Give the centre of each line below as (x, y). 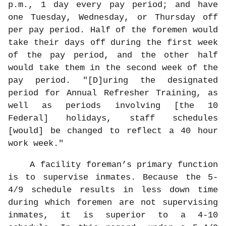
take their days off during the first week (113, 43)
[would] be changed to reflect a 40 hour (113, 131)
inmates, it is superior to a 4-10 (113, 215)
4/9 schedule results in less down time (113, 190)
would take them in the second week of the (113, 68)
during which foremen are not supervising (113, 203)
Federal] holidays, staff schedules (113, 119)
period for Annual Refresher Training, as (113, 93)
